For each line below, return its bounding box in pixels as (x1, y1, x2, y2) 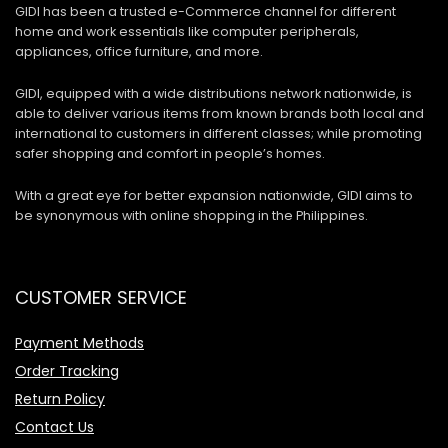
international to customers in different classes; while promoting (15, 124, 422, 142)
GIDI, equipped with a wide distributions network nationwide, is (15, 84, 412, 102)
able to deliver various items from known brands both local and (15, 104, 424, 122)
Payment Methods (15, 332, 144, 353)
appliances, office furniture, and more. (15, 42, 263, 60)
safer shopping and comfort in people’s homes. (15, 144, 328, 162)
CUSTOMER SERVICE (15, 284, 187, 310)
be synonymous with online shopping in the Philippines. (15, 206, 368, 224)
